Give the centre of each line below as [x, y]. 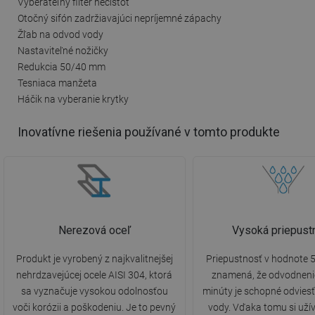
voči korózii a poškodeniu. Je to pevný [95, 308]
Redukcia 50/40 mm [62, 66]
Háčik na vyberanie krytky [73, 99]
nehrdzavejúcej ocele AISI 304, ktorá [95, 275]
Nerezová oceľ [94, 231]
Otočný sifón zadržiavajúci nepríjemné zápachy [120, 18]
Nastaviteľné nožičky [63, 50]
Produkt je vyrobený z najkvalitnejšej [94, 259]
